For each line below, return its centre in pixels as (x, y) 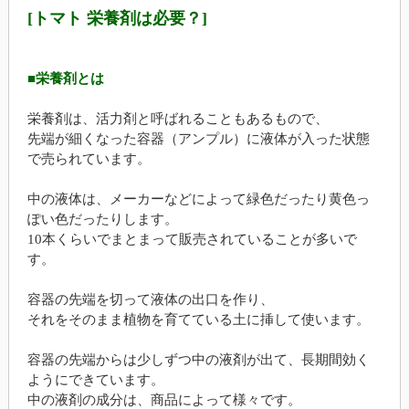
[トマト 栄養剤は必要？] (117, 19)
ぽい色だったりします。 (102, 220)
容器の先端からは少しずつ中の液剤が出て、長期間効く (198, 360)
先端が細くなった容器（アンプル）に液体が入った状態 (198, 139)
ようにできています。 (95, 380)
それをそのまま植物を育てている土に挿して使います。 (198, 320)
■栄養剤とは (65, 79)
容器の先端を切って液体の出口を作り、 (150, 300)
